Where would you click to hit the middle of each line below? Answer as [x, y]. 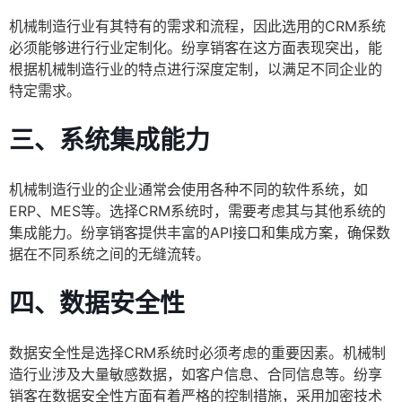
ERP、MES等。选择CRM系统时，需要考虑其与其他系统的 [197, 211]
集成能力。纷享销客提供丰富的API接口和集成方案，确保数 [200, 233]
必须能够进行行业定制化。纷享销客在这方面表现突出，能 [196, 48]
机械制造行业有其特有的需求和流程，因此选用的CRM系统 [197, 26]
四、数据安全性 [97, 304]
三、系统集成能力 [109, 140]
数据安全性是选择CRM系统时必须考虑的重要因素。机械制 [197, 353]
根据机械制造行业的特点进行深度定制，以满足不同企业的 [196, 70]
